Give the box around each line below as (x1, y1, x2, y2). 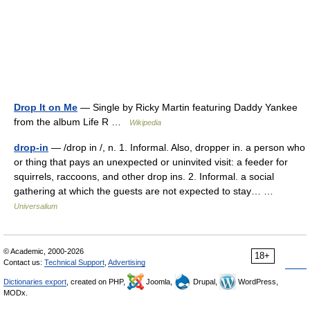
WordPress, (236, 277, 278, 286)
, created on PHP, (66, 277, 127, 286)
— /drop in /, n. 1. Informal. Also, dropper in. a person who (48, 142, 305, 153)
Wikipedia (129, 118, 161, 127)
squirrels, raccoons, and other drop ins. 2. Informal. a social (14, 171, 274, 182)
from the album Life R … (14, 116, 129, 127)
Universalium (14, 202, 57, 210)
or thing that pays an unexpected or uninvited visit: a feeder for (14, 156, 288, 167)
